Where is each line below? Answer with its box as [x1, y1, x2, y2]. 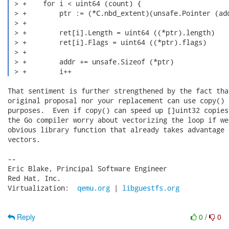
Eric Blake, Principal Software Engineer [8, 164, 167, 173]
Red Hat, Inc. [8, 173, 61, 183]
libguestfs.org [122, 183, 179, 193]
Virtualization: [8, 183, 77, 193]
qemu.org [77, 183, 110, 193]
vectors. [8, 134, 40, 144]
